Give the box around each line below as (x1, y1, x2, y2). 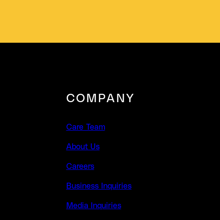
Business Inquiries (66, 182, 132, 190)
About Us (66, 143, 100, 151)
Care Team (66, 123, 105, 131)
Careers (66, 163, 94, 170)
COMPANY (66, 93, 136, 105)
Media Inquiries (66, 202, 121, 210)
